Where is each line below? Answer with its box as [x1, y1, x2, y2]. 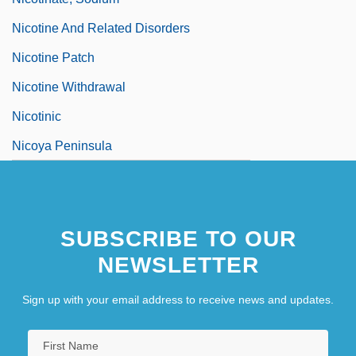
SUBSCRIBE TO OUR [60, 226, 296, 251]
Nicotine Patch [12, 50, 95, 64]
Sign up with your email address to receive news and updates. [22, 292, 334, 306]
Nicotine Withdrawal [12, 79, 126, 94]
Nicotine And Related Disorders [12, 21, 190, 35]
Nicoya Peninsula [12, 138, 112, 153]
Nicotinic [12, 109, 61, 123]
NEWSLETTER [97, 252, 259, 277]
